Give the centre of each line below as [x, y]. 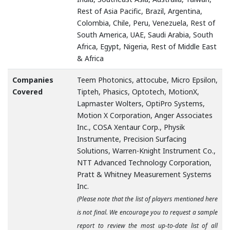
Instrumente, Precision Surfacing [132, 139]
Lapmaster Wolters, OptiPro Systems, [141, 104]
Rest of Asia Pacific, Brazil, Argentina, [140, 11]
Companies [33, 80]
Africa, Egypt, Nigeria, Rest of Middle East [147, 47]
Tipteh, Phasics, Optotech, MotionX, [138, 92]
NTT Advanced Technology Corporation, [144, 163]
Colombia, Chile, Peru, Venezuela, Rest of [146, 23]
